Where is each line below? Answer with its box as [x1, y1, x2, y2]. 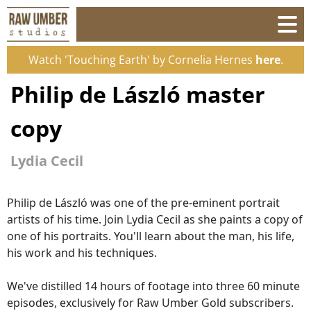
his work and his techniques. [7, 244, 157, 260]
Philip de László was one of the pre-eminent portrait [7, 194, 280, 210]
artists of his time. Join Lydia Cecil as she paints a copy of [7, 211, 303, 227]
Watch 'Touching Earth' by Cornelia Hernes [28, 52, 255, 67]
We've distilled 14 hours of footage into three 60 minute [7, 278, 300, 294]
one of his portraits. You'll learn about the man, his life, [7, 228, 294, 244]
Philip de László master [10, 79, 265, 109]
